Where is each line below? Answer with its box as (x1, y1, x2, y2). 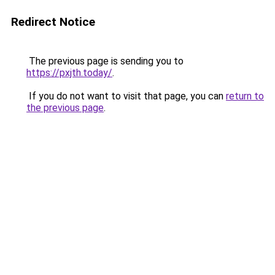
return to (226, 90, 264, 102)
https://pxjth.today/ (26, 67, 112, 79)
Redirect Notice (11, 15, 95, 29)
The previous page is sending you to (26, 55, 184, 67)
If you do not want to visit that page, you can (26, 90, 226, 102)
